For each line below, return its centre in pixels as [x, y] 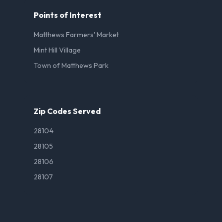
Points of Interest [68, 15]
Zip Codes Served [67, 111]
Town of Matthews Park [71, 66]
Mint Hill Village [57, 50]
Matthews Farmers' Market [76, 35]
